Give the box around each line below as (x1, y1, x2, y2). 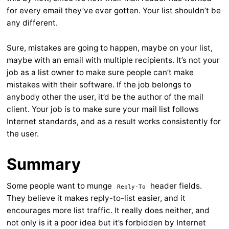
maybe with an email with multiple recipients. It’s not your (7, 55, 220, 65)
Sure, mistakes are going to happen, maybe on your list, (7, 43, 213, 53)
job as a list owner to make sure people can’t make (7, 67, 194, 78)
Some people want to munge (7, 181, 114, 191)
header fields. (148, 181, 202, 191)
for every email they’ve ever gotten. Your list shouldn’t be (7, 6, 221, 16)
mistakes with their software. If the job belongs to (7, 80, 191, 90)
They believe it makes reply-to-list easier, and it (7, 193, 186, 203)
